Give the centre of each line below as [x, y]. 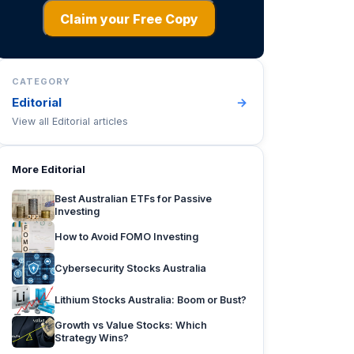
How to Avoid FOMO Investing [126, 236]
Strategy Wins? [92, 337]
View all [32, 121]
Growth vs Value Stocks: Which [131, 325]
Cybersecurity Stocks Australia [130, 268]
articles [109, 121]
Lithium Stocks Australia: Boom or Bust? [151, 299]
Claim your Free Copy [130, 19]
